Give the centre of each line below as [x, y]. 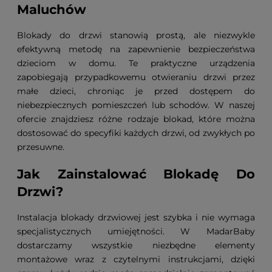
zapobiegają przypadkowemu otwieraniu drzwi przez [136, 77]
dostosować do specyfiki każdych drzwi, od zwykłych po [136, 133]
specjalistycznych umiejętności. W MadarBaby [136, 232]
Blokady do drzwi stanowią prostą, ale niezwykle [136, 36]
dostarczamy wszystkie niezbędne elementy [136, 246]
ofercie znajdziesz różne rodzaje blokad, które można [136, 119]
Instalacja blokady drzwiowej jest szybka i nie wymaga [136, 218]
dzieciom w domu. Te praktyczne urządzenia [136, 63]
